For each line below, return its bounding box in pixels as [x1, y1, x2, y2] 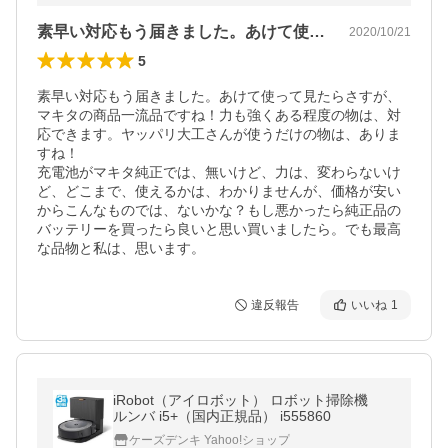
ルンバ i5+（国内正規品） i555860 [113, 408, 331, 424]
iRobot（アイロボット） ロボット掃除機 [113, 392, 382, 408]
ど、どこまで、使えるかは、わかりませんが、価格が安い [37, 183, 401, 199]
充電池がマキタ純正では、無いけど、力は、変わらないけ [37, 164, 401, 180]
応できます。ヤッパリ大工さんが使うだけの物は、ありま [37, 126, 401, 142]
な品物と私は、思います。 [37, 240, 205, 256]
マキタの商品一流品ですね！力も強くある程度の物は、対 [37, 107, 401, 123]
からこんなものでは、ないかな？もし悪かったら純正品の [37, 202, 401, 218]
